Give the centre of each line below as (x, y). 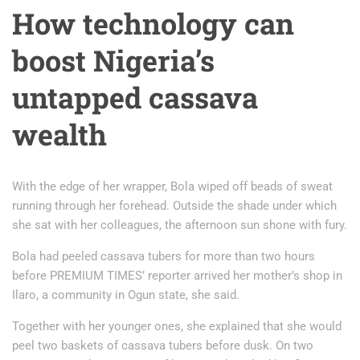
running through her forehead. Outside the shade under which (174, 206)
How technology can (153, 23)
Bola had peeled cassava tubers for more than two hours (164, 256)
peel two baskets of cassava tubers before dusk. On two (163, 346)
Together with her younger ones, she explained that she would (177, 326)
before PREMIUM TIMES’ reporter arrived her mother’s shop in (177, 276)
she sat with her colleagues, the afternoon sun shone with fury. (180, 225)
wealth (59, 134)
